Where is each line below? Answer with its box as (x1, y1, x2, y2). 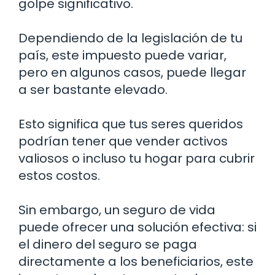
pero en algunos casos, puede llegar (18, 63, 246, 81)
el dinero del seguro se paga (18, 235, 197, 253)
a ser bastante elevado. (18, 80, 168, 98)
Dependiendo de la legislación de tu (18, 29, 242, 47)
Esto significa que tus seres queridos (18, 115, 243, 133)
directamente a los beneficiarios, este (18, 252, 254, 270)
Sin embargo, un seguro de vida (18, 201, 215, 219)
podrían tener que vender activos (18, 132, 228, 150)
